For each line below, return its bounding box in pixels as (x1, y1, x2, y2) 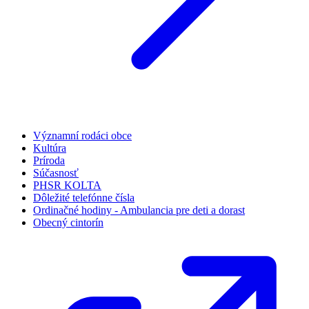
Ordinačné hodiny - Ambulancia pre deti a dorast (33, 203, 245, 216)
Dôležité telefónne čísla (33, 191, 134, 203)
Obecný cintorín (33, 216, 103, 228)
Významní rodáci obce (33, 129, 132, 141)
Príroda (33, 154, 65, 166)
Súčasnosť (33, 166, 79, 179)
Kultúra (33, 141, 66, 154)
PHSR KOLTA (33, 179, 101, 191)
